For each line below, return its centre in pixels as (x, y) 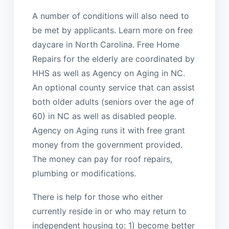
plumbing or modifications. (84, 173)
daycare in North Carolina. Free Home (106, 44)
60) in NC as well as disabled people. (104, 116)
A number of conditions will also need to (110, 16)
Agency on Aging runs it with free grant (108, 130)
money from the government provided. (107, 144)
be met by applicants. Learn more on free (112, 30)
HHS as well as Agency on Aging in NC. (108, 73)
